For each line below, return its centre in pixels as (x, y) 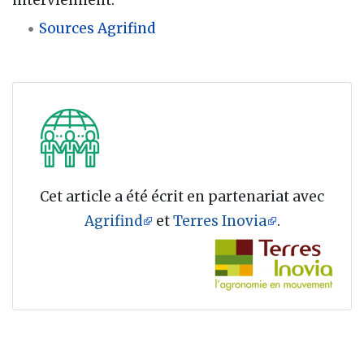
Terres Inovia (219, 221)
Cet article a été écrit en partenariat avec (182, 197)
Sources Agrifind (97, 29)
